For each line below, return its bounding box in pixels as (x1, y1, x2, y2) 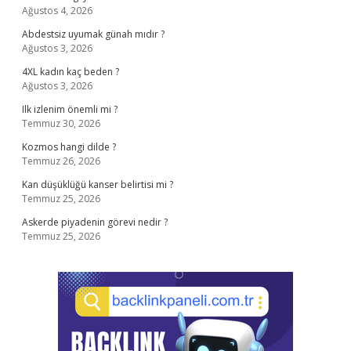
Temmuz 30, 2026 (22, 117, 100, 130)
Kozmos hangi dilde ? (22, 140, 116, 154)
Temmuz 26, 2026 (22, 154, 100, 168)
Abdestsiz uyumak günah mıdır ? (22, 27, 165, 41)
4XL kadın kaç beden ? (22, 65, 119, 78)
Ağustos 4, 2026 (22, 4, 92, 17)
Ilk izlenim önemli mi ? (22, 103, 118, 116)
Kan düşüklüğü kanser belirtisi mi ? (22, 178, 173, 191)
